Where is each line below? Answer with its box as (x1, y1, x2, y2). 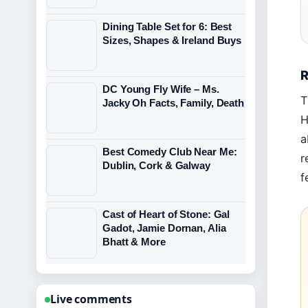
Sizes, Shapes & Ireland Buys (102, 34, 242, 46)
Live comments (50, 291, 132, 307)
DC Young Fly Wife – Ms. (102, 83, 219, 95)
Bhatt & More (102, 236, 166, 247)
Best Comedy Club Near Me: (102, 146, 237, 157)
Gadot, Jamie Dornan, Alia (102, 222, 226, 234)
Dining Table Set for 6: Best (102, 21, 232, 32)
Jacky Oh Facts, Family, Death (102, 97, 245, 109)
